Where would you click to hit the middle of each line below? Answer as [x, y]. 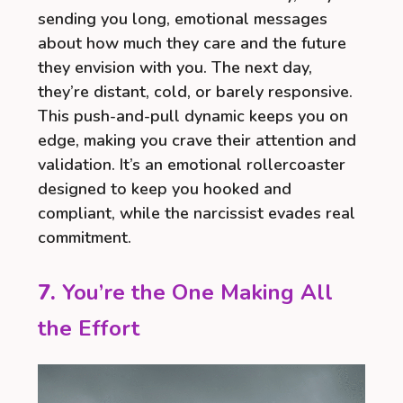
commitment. [85, 237]
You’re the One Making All [197, 292]
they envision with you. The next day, [175, 67]
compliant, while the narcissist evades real [197, 213]
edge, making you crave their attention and [197, 140]
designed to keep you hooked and [165, 188]
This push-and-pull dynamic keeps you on [193, 116]
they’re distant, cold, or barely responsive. [195, 91]
